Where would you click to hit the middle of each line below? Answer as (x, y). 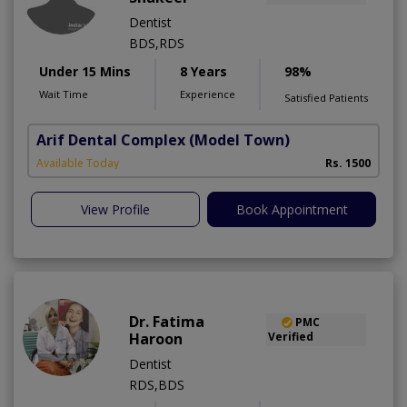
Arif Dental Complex (111, 139)
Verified (290, 336)
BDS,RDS (157, 43)
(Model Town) (239, 139)
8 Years (203, 71)
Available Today (78, 163)
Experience (208, 94)
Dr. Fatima (167, 321)
